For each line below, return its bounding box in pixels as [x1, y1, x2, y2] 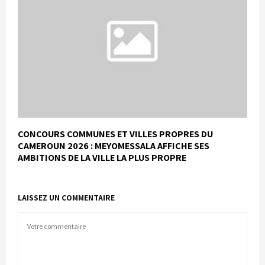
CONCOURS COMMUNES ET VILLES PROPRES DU [18, 127, 213, 140]
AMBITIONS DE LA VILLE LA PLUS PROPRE [18, 151, 186, 164]
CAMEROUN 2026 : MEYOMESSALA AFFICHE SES [18, 139, 209, 152]
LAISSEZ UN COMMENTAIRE [18, 192, 115, 203]
